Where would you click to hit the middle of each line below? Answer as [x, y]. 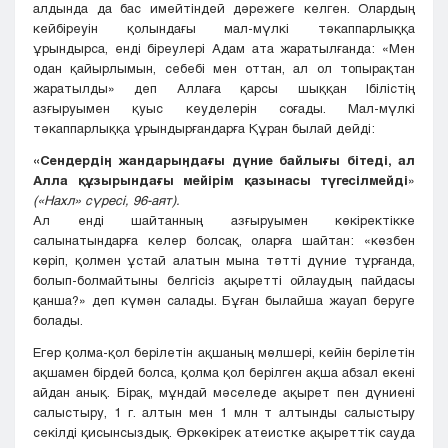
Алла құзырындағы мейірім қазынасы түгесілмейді [220, 180]
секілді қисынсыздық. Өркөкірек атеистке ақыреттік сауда [224, 432]
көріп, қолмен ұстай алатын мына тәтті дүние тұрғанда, [224, 260]
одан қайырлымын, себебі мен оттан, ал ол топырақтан [224, 68]
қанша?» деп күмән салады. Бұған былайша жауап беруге [224, 300]
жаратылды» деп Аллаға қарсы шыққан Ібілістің [224, 88]
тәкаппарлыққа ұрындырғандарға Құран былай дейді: [204, 128]
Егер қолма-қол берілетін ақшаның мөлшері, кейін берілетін [224, 352]
